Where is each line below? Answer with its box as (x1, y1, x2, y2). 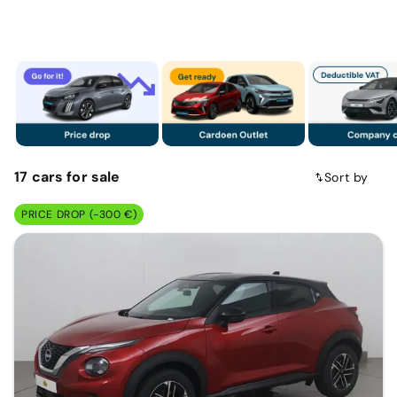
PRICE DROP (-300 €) (21, 207, 137, 222)
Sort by (323, 169, 369, 185)
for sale (66, 167, 121, 186)
